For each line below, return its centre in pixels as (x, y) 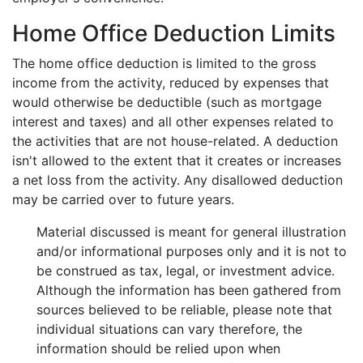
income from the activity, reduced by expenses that (171, 83)
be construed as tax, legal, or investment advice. (186, 271)
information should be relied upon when (158, 348)
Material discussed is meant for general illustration (191, 232)
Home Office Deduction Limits (174, 33)
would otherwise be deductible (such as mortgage (167, 102)
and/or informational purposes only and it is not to (192, 251)
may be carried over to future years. (123, 199)
